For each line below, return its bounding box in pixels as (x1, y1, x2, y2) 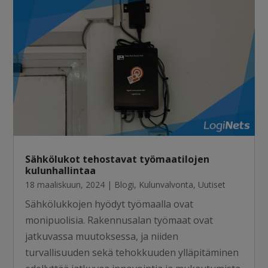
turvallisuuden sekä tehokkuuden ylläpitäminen (25, 245, 239, 259)
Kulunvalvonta (139, 178, 194, 190)
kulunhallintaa (25, 163, 96, 177)
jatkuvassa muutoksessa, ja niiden (25, 229, 179, 243)
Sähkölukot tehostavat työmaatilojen (25, 152, 210, 166)
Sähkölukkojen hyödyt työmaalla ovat (25, 197, 194, 211)
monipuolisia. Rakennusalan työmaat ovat (25, 213, 214, 227)
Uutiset (198, 178, 226, 190)
